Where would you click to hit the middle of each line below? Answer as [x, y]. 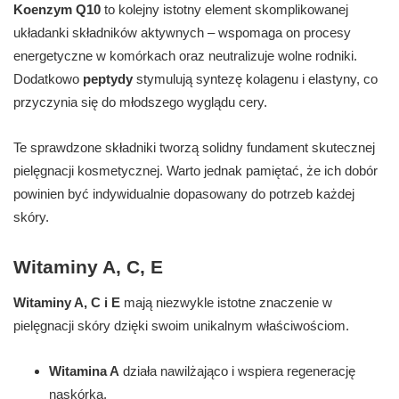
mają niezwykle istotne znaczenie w [226, 303]
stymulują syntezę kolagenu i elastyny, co [255, 79]
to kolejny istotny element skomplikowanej [224, 10]
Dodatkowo [48, 79]
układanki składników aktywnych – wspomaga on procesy [182, 33]
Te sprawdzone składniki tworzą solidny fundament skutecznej [194, 148]
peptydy [108, 79]
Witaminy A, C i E [67, 303]
